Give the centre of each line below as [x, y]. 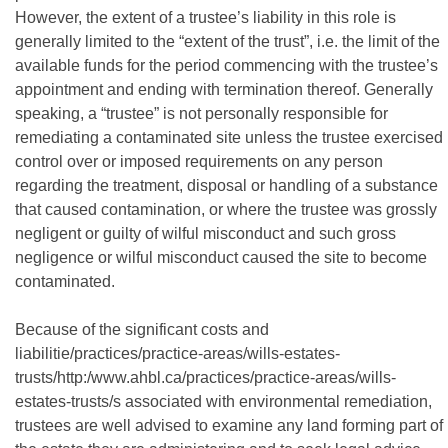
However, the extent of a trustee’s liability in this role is [205, 17]
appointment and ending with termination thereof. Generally [224, 89]
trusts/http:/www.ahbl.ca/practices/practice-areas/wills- [205, 377]
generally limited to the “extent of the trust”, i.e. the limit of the [227, 41]
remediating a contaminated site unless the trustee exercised [229, 137]
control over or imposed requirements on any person [199, 161]
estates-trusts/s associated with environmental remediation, [223, 401]
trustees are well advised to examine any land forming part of [229, 425]
